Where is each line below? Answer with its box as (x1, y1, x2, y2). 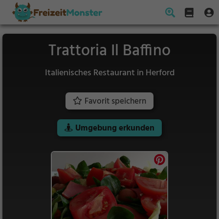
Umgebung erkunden (75, 122, 154, 135)
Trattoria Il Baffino (48, 39, 171, 64)
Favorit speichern (85, 95, 146, 108)
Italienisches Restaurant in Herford (44, 66, 175, 80)
